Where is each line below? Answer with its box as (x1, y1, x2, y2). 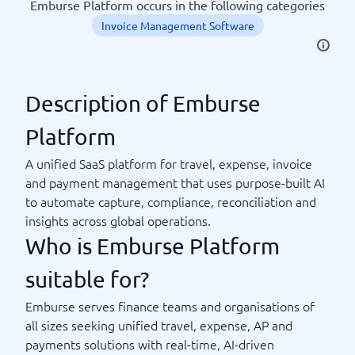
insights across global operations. (25, 212, 211, 229)
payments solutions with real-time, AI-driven (25, 335, 274, 353)
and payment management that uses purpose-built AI (25, 174, 325, 191)
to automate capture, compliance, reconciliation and (25, 193, 316, 210)
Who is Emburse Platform (25, 233, 280, 259)
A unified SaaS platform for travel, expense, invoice (25, 155, 312, 172)
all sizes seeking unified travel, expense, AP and (25, 316, 292, 334)
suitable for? (25, 266, 149, 292)
